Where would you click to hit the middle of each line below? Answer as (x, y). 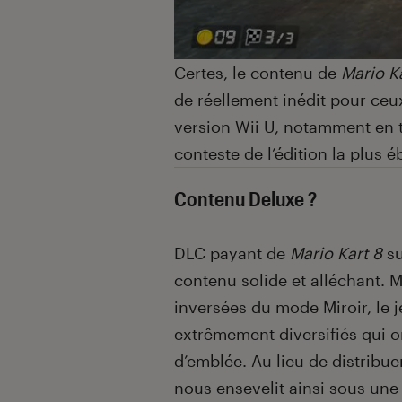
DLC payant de (232, 253)
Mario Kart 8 (336, 253)
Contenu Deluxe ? (245, 198)
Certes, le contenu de (258, 72)
